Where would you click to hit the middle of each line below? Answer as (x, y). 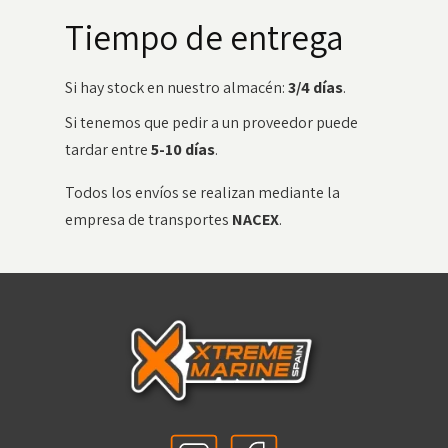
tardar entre (107, 149)
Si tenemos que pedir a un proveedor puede (211, 122)
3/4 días (315, 87)
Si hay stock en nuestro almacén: (176, 87)
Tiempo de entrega (204, 37)
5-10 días (182, 149)
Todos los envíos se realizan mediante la (202, 192)
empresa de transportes (148, 219)
